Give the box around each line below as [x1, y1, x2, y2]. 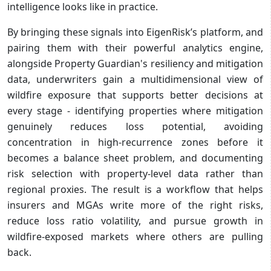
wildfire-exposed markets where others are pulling [7, 229, 263, 243]
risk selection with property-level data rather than [7, 166, 263, 180]
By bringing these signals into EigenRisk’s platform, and [7, 25, 263, 39]
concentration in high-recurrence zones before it [7, 135, 263, 149]
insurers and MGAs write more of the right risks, [7, 198, 263, 212]
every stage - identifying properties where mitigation [7, 103, 263, 117]
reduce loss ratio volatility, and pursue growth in [7, 214, 263, 227]
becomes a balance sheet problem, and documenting [7, 151, 263, 165]
